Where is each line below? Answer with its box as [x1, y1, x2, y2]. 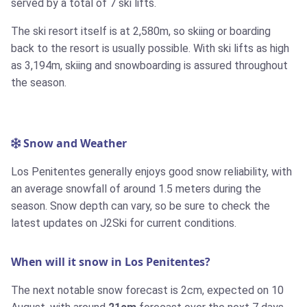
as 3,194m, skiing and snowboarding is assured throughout [11, 59, 288, 73]
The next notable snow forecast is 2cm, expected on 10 [11, 284, 284, 297]
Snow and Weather [21, 136, 127, 151]
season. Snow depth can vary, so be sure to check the [11, 199, 270, 213]
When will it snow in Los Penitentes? [11, 254, 210, 270]
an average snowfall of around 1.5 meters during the [11, 182, 261, 196]
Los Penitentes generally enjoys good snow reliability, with [11, 165, 292, 179]
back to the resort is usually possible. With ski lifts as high [11, 42, 289, 56]
